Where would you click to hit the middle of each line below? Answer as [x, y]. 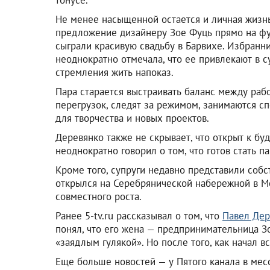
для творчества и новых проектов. [132, 118]
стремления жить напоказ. [115, 72]
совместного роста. [99, 196]
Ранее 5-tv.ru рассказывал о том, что [139, 215]
